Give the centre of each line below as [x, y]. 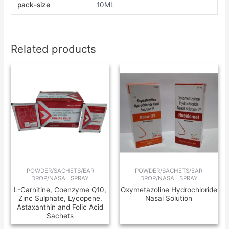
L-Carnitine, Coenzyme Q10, [60, 190]
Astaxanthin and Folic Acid [60, 207]
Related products [54, 49]
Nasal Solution [169, 199]
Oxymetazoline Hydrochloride [169, 190]
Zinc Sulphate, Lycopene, [60, 199]
